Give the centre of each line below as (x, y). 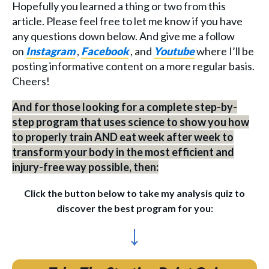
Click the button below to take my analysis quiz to (134, 193)
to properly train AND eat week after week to (123, 137)
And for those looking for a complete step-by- (125, 107)
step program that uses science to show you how (131, 122)
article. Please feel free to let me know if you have (127, 21)
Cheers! (31, 81)
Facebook (105, 51)
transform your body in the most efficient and (123, 152)
